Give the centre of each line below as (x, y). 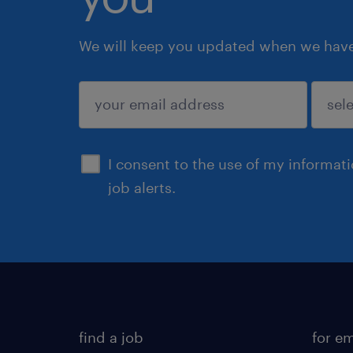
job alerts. (142, 187)
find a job (111, 337)
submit (128, 126)
